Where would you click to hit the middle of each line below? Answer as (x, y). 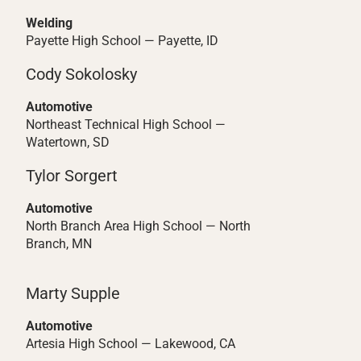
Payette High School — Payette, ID (122, 41)
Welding (49, 23)
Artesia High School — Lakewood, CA (131, 344)
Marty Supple (73, 293)
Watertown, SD (68, 142)
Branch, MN (59, 244)
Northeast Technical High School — (126, 124)
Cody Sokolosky (83, 74)
